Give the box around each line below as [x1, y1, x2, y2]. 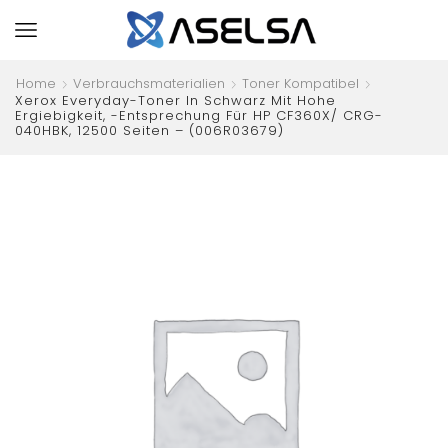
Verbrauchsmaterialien [73, 74, 225, 93]
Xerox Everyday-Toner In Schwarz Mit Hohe [15, 91, 336, 110]
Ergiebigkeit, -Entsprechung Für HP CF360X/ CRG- [15, 106, 383, 125]
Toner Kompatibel [242, 74, 359, 93]
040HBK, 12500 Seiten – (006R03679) [15, 121, 284, 140]
